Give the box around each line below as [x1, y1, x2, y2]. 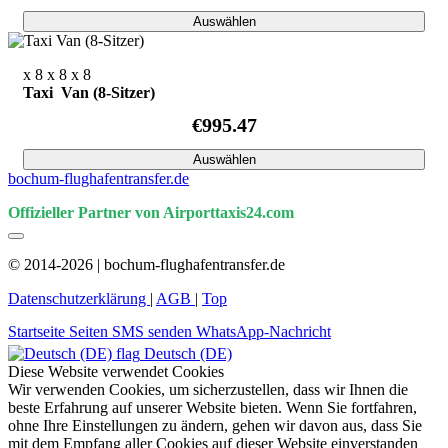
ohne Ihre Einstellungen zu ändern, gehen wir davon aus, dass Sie [8, 417, 422, 435]
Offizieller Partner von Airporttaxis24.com [8, 204, 294, 222]
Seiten [69, 323, 112, 341]
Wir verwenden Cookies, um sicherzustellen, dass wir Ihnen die [8, 381, 408, 399]
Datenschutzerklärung [8, 290, 150, 308]
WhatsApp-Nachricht [196, 323, 331, 341]
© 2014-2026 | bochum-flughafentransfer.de [8, 256, 285, 274]
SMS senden [112, 323, 196, 341]
